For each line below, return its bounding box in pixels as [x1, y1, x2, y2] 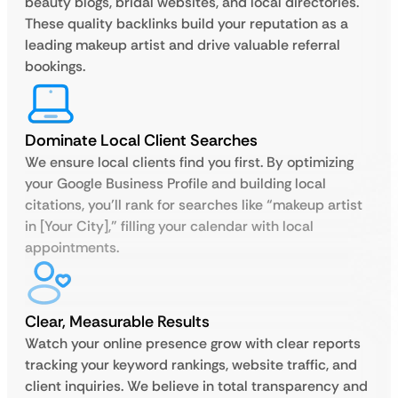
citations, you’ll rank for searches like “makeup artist [25, 195, 362, 214]
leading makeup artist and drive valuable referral [25, 36, 340, 54]
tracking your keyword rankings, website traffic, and [25, 355, 357, 374]
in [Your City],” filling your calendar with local [25, 217, 314, 235]
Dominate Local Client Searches [25, 130, 258, 151]
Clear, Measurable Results [25, 311, 210, 332]
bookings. [25, 57, 85, 76]
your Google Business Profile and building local [25, 174, 326, 193]
